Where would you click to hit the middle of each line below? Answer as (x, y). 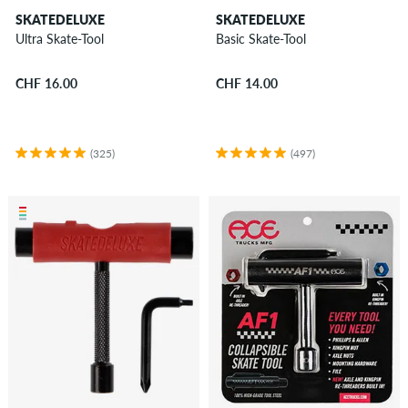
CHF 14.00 (247, 84)
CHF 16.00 (46, 84)
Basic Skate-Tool (261, 38)
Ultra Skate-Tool (60, 38)
